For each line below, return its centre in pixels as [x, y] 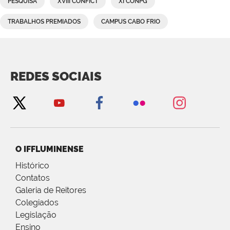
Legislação [36, 215]
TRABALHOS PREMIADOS [44, 21]
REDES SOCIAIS [56, 76]
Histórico [32, 165]
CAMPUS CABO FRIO [131, 21]
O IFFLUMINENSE [50, 149]
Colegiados [37, 202]
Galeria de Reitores [51, 190]
